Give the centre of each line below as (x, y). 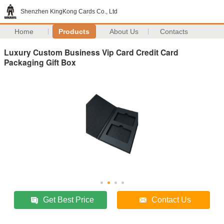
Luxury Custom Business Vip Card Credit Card (91, 52)
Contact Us (171, 199)
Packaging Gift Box (40, 62)
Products (74, 31)
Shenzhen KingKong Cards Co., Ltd (69, 11)
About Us (124, 31)
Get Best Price (69, 199)
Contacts (174, 31)
